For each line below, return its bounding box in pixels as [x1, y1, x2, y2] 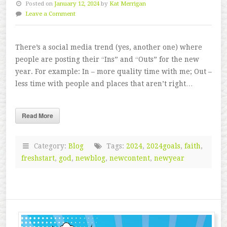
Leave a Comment [25, 10, 76, 17]
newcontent [109, 154, 150, 162]
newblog [75, 154, 105, 162]
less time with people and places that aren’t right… [15, 79, 193, 88]
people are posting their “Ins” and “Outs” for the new [15, 55, 199, 63]
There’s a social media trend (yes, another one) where [15, 43, 202, 51]
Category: [30, 141, 68, 150]
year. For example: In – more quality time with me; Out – [15, 67, 212, 75]
